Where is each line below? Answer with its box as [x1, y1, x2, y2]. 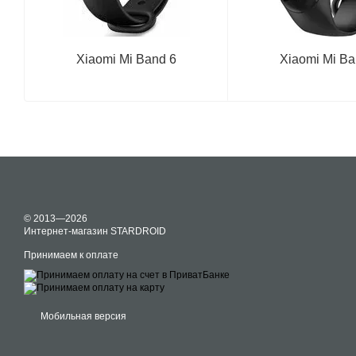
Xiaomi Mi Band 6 [75, 52, 176, 66]
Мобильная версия [38, 311, 126, 322]
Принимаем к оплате [24, 250, 118, 261]
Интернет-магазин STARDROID [24, 226, 166, 237]
